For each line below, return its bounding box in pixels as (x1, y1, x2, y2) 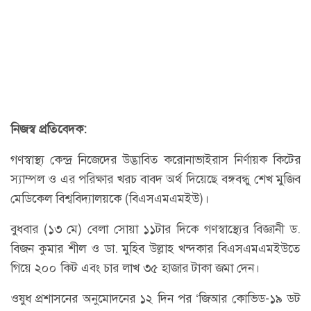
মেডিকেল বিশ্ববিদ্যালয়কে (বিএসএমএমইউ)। (10, 190, 209, 207)
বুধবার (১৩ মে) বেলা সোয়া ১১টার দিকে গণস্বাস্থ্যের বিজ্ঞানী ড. (10, 220, 301, 237)
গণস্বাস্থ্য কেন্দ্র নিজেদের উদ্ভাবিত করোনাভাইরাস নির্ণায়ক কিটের (10, 151, 301, 168)
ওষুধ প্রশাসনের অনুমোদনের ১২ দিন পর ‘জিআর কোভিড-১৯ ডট (10, 289, 301, 307)
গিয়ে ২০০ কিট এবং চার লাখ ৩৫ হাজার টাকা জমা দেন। (10, 259, 260, 276)
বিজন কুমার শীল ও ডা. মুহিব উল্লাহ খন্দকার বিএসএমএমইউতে (10, 239, 301, 257)
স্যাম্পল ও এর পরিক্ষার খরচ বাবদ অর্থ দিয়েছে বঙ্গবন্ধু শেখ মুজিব (10, 170, 301, 187)
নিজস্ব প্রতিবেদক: (10, 120, 87, 137)
